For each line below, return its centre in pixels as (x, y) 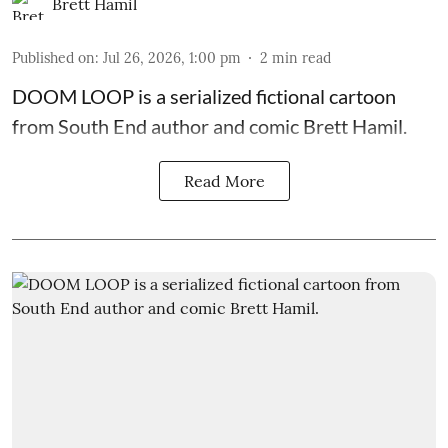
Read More (224, 181)
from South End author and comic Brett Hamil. (209, 126)
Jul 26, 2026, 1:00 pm (172, 58)
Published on (53, 58)
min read (301, 58)
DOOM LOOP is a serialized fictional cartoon (204, 96)
